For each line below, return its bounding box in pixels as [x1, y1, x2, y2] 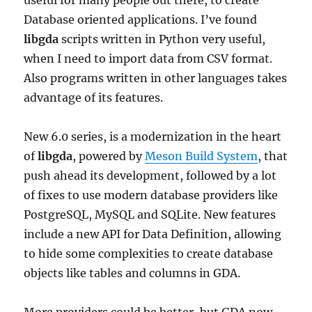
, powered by [72, 149, 146, 163]
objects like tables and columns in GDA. [24, 266, 241, 280]
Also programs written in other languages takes [24, 71, 288, 85]
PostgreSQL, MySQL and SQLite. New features [24, 208, 276, 221]
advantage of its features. [24, 91, 164, 104]
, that [258, 149, 288, 163]
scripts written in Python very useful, [58, 32, 266, 46]
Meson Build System [145, 149, 258, 163]
